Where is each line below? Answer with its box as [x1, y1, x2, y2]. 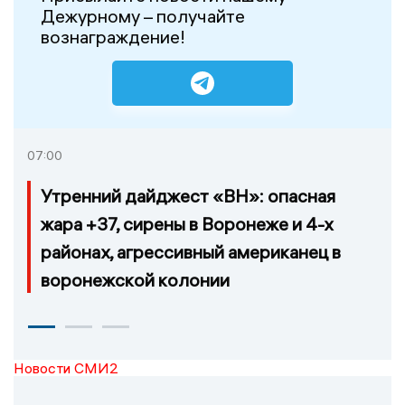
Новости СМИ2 [14, 358, 118, 377]
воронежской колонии [41, 268, 230, 291]
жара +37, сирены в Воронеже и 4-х [41, 212, 333, 235]
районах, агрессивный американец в [41, 240, 341, 263]
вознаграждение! [41, 25, 185, 49]
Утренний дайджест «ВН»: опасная [41, 184, 335, 207]
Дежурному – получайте [41, 5, 245, 28]
